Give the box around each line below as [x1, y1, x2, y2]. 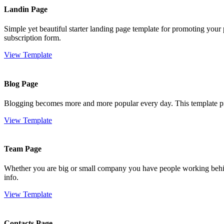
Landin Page [4, 5, 47, 14]
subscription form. [4, 33, 61, 42]
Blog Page [4, 79, 38, 88]
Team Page [4, 144, 41, 153]
